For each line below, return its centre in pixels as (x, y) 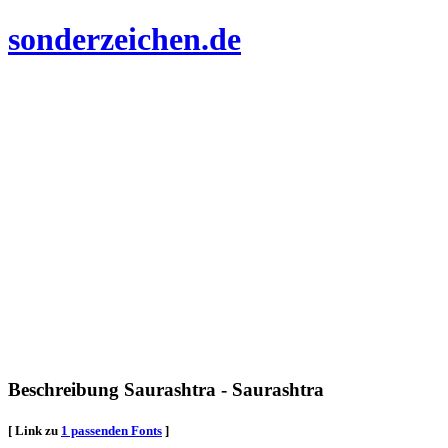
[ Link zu (34, 430)
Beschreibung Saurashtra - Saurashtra (166, 389)
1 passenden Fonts (111, 430)
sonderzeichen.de (124, 39)
